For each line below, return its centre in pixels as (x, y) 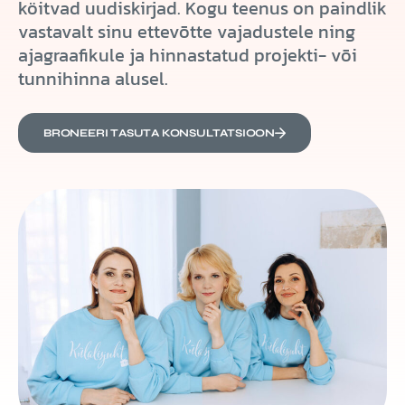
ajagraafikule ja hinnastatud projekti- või (188, 55)
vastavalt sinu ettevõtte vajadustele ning (187, 32)
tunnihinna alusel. (93, 79)
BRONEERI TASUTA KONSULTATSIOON (159, 133)
